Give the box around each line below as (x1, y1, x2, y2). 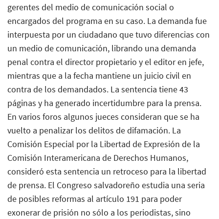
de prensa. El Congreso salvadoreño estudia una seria (7, 179, 205, 191)
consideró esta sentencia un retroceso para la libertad (7, 165, 206, 177)
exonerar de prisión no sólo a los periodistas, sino (7, 206, 191, 218)
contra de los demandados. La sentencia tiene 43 (7, 83, 188, 95)
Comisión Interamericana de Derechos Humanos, (7, 152, 188, 163)
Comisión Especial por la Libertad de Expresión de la (7, 138, 200, 150)
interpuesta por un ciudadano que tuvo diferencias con (7, 28, 210, 40)
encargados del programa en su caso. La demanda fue (7, 15, 207, 26)
